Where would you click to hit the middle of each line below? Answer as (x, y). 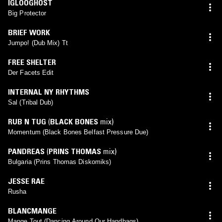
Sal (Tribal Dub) (31, 102)
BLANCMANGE (32, 210)
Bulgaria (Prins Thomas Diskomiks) (60, 162)
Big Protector (27, 13)
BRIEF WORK (29, 32)
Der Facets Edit (31, 72)
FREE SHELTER (32, 62)
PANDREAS (26, 151)
